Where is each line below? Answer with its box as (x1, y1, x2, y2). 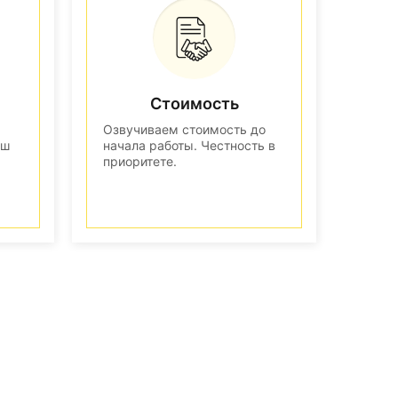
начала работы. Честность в (103, 137, 275, 153)
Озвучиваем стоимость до (103, 121, 266, 137)
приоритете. (103, 153, 177, 169)
